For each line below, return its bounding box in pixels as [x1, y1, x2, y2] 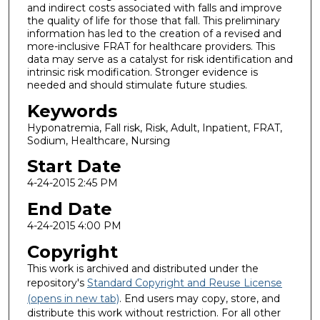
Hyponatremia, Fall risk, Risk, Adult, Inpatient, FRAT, [26, 121, 282, 134]
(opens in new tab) [26, 291, 119, 305]
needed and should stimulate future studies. [26, 79, 247, 92]
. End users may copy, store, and [119, 291, 280, 305]
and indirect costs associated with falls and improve [26, 1, 282, 15]
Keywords [26, 100, 117, 121]
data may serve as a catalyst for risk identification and [26, 53, 293, 66]
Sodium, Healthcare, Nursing [26, 134, 170, 147]
